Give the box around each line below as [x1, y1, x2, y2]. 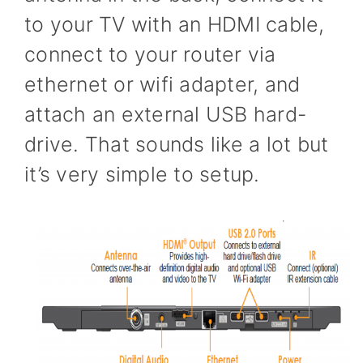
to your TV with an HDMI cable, [24, 12, 325, 36]
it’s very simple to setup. [24, 162, 260, 186]
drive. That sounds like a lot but [24, 132, 329, 156]
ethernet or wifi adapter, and [24, 72, 301, 96]
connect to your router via [24, 42, 276, 66]
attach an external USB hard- [24, 102, 306, 126]
